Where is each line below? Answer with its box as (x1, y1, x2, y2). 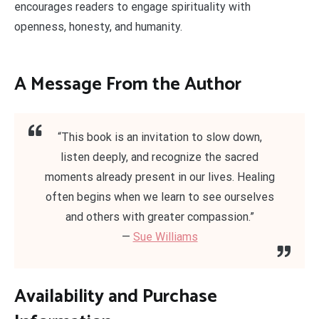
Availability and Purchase (14, 281, 217, 312)
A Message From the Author (14, 69, 241, 100)
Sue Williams (132, 229, 198, 244)
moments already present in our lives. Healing (44, 169, 275, 184)
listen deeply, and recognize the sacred (61, 150, 258, 164)
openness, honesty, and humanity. (14, 19, 182, 33)
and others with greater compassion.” (65, 209, 254, 224)
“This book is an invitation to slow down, (57, 130, 262, 144)
